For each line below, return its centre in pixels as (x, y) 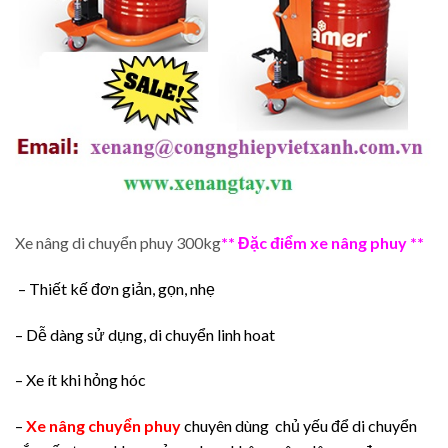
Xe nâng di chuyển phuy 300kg (118, 242)
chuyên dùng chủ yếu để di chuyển (300, 426)
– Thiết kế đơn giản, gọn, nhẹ (115, 288)
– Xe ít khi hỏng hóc (80, 380)
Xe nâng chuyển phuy (103, 426)
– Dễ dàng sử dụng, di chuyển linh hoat (145, 334)
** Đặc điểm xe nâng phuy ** (322, 242)
